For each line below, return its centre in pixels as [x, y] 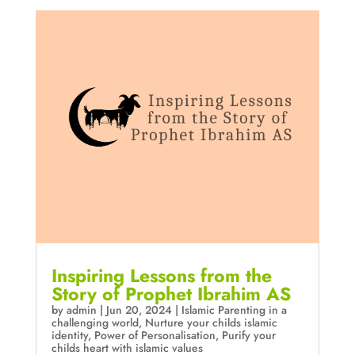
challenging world [95, 322]
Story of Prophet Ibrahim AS [171, 294]
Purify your [248, 335]
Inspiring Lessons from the [161, 275]
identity [69, 335]
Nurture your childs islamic [211, 322]
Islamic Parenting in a [234, 309]
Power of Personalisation [155, 335]
